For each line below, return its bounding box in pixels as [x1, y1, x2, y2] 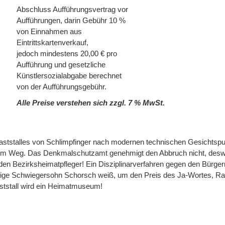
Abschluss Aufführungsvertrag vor [17, 6, 128, 14]
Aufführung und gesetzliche [17, 61, 105, 69]
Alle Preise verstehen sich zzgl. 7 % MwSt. [17, 99, 165, 107]
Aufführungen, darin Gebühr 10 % [17, 17, 126, 25]
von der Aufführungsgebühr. [17, 83, 106, 91]
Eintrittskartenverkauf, [17, 39, 88, 47]
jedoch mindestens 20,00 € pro [17, 50, 117, 58]
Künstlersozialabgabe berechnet [17, 72, 122, 80]
